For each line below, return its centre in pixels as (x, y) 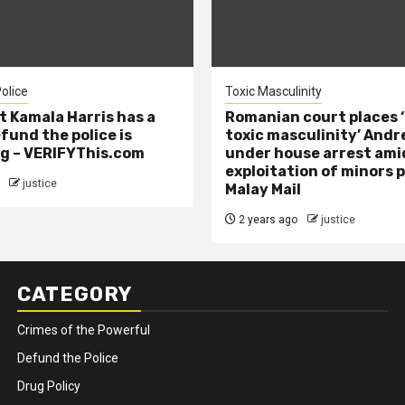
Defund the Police (68, 358)
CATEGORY (75, 294)
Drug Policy (49, 386)
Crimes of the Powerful (84, 330)
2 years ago (267, 220)
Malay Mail (263, 189)
